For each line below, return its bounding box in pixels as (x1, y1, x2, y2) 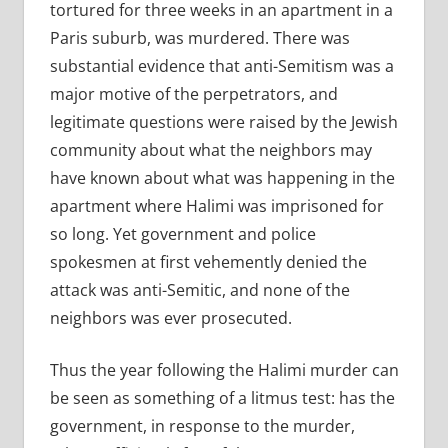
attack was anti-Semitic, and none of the (49, 279, 350, 302)
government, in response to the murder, (49, 415, 355, 438)
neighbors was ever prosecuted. (49, 307, 292, 330)
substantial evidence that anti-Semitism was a (49, 55, 394, 78)
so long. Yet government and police (49, 223, 316, 246)
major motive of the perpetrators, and (49, 83, 338, 106)
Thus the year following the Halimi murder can (49, 359, 399, 382)
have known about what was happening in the (49, 167, 395, 190)
